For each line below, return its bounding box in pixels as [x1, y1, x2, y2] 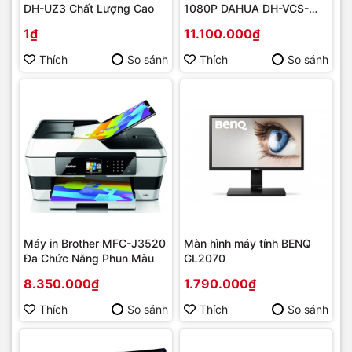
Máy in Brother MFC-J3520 [24, 236, 166, 250]
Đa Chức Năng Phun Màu [24, 251, 154, 265]
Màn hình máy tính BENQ [184, 236, 311, 250]
